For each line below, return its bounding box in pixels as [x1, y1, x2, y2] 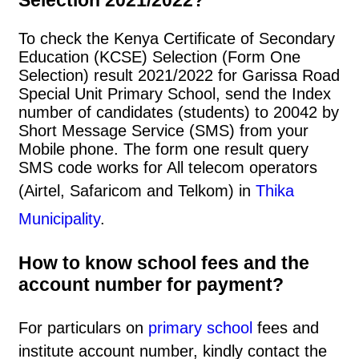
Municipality [18, 210, 100, 228]
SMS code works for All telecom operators [18, 159, 317, 177]
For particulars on [18, 319, 148, 337]
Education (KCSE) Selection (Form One [18, 48, 301, 67]
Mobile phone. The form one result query [18, 140, 309, 159]
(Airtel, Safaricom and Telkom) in [18, 182, 256, 200]
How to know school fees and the [18, 252, 309, 273]
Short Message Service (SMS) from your [18, 122, 309, 140]
